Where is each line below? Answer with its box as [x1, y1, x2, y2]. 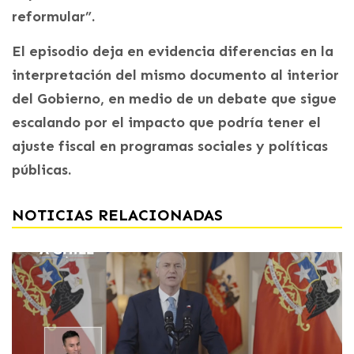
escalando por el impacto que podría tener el [12, 113, 321, 131]
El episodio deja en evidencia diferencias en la [12, 42, 333, 60]
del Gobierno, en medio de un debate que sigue [12, 89, 337, 107]
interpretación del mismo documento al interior [12, 66, 339, 84]
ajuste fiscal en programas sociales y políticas [12, 137, 328, 155]
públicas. [12, 160, 71, 179]
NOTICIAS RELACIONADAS [12, 205, 223, 224]
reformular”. [12, 7, 95, 25]
